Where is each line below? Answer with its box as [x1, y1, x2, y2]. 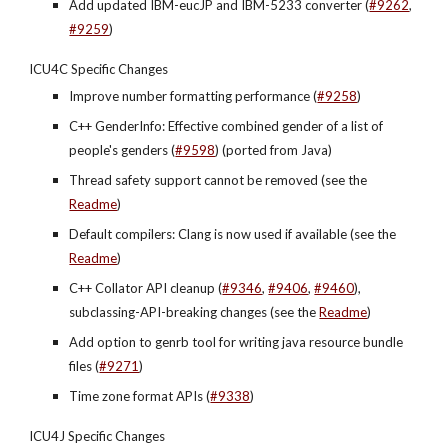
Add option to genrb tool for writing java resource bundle [69, 334, 404, 350]
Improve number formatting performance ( [69, 88, 318, 104]
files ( [69, 358, 100, 374]
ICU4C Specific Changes [29, 61, 169, 77]
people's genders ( [69, 142, 176, 158]
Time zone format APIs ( [69, 388, 211, 404]
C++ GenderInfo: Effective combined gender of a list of [69, 118, 384, 134]
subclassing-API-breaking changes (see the [69, 304, 320, 320]
